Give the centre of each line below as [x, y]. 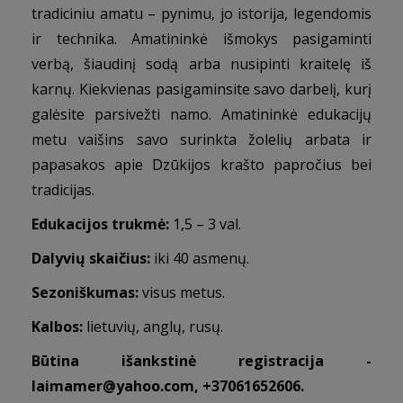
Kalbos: [59, 327]
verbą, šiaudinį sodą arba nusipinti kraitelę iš [201, 64]
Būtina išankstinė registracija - [201, 361]
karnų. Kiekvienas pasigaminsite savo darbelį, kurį [201, 89]
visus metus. [182, 292]
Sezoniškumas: [85, 292]
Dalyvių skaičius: [91, 258]
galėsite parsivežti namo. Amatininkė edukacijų [201, 114]
